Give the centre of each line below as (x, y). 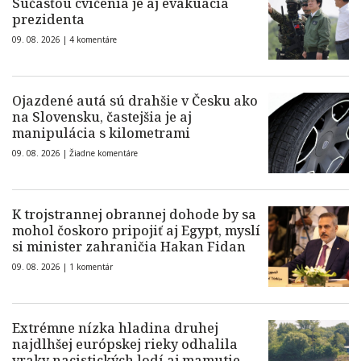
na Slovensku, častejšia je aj (102, 117)
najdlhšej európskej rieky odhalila (125, 344)
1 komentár (91, 267)
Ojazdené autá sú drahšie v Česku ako (135, 101)
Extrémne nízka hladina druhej (115, 328)
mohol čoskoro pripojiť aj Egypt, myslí (136, 230)
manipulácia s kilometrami (101, 133)
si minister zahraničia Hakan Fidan (129, 247)
